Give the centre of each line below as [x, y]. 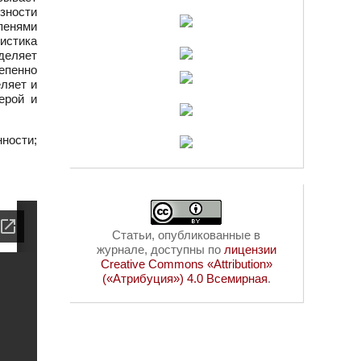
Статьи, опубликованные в [186, 235]
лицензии [250, 249]
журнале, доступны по [160, 249]
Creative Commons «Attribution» [186, 264]
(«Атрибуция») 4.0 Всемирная [185, 278]
